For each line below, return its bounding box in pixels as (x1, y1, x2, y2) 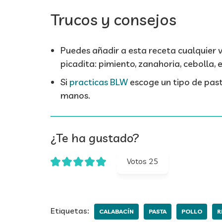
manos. (60, 90, 90, 101)
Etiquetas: (51, 206, 89, 216)
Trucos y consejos (51, 9, 176, 29)
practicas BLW (69, 76, 128, 88)
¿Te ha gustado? (51, 130, 139, 145)
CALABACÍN (99, 208, 134, 215)
